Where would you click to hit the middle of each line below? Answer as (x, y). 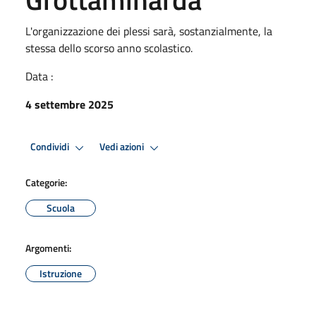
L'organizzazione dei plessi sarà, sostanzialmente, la (149, 31)
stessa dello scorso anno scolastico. (109, 48)
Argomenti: (48, 248)
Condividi (51, 147)
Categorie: (46, 182)
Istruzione (61, 273)
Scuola (61, 207)
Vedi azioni (123, 147)
